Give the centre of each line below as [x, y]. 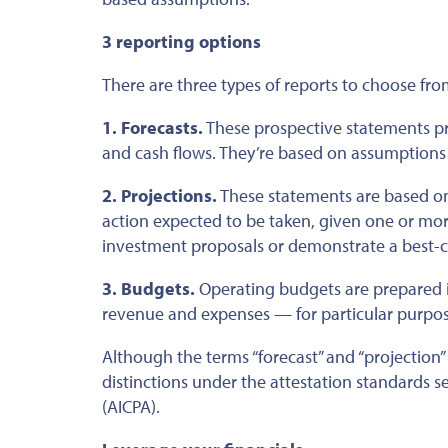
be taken [278, 220]
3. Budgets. [148, 288]
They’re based [271, 152]
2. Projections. [159, 195]
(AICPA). [131, 406]
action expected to [174, 220]
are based [392, 195]
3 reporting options [181, 41]
